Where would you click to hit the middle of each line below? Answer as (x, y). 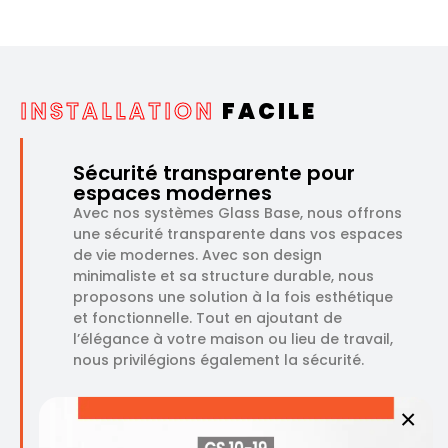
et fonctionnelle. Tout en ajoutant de (207, 317)
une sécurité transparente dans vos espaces (238, 233)
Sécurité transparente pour (214, 172)
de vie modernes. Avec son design (197, 254)
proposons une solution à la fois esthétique (233, 296)
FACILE (266, 111)
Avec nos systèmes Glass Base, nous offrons (237, 212)
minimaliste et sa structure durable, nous (223, 275)
